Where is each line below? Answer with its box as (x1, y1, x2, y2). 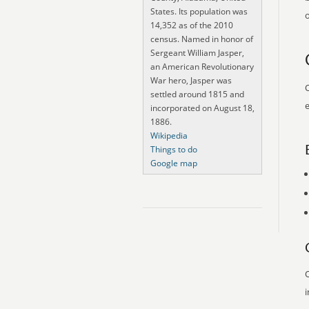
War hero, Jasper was (150, 74, 232, 86)
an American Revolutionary (150, 61, 254, 72)
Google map (150, 157, 197, 169)
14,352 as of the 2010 (150, 19, 233, 31)
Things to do (150, 143, 197, 155)
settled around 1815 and (150, 88, 244, 100)
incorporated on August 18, (150, 102, 255, 114)
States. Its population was (150, 6, 248, 17)
